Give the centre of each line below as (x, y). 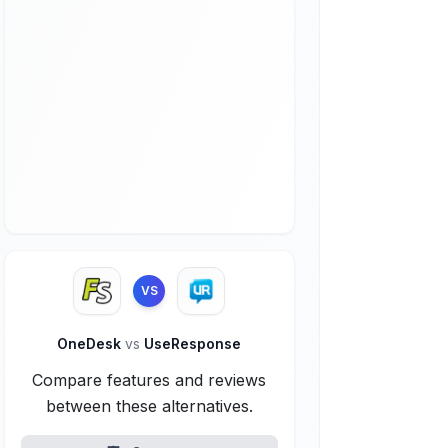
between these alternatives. (149, 406)
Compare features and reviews (149, 380)
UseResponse (191, 343)
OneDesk (91, 343)
